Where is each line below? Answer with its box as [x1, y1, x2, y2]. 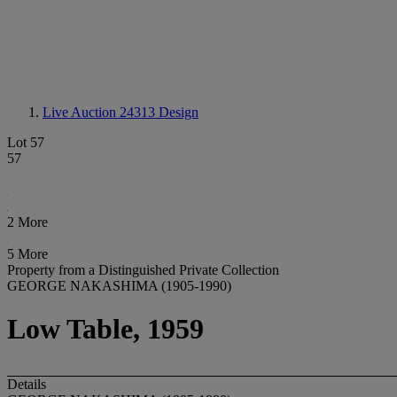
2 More [7, 214, 48, 230]
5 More [7, 246, 48, 261]
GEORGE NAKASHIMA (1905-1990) [7, 278, 231, 293]
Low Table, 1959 [7, 313, 204, 346]
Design [159, 105, 198, 120]
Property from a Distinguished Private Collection [7, 262, 279, 277]
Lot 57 [7, 135, 44, 150]
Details [7, 376, 46, 392]
